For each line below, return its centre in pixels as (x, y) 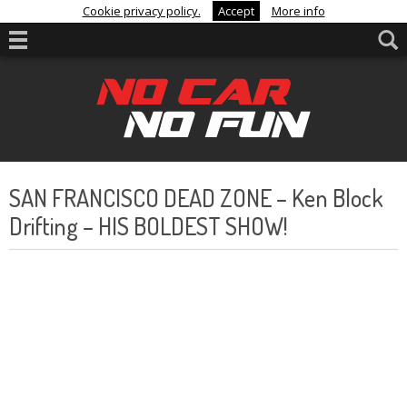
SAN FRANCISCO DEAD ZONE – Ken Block (196, 198)
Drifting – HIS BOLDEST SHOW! (148, 226)
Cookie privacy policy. (141, 11)
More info (298, 11)
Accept (236, 11)
